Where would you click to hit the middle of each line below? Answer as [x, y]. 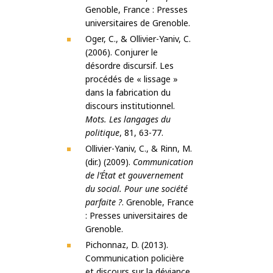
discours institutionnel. [130, 106]
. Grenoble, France [158, 202]
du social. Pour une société [136, 189]
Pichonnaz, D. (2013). [127, 245]
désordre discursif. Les [129, 66]
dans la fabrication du [128, 93]
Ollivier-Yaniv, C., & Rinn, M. [139, 149]
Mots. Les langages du [128, 119]
